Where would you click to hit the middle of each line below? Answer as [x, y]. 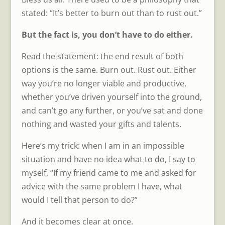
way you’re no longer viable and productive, [104, 83]
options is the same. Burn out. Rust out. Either [109, 70]
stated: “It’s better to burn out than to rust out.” [111, 13]
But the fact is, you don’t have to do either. [109, 34]
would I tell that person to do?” [79, 200]
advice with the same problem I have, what [102, 186]
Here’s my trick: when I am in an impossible [103, 145]
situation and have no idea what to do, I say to [108, 159]
